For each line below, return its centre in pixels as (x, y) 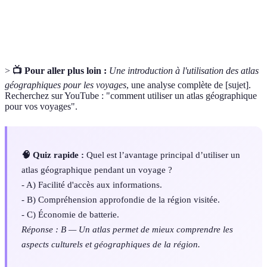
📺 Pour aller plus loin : (60, 70)
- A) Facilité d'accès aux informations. (92, 184)
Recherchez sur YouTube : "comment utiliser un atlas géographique (131, 95)
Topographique (42, 18)
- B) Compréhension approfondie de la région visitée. (121, 199)
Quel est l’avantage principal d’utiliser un (162, 154)
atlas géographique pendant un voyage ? (97, 169)
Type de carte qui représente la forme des (158, 12)
